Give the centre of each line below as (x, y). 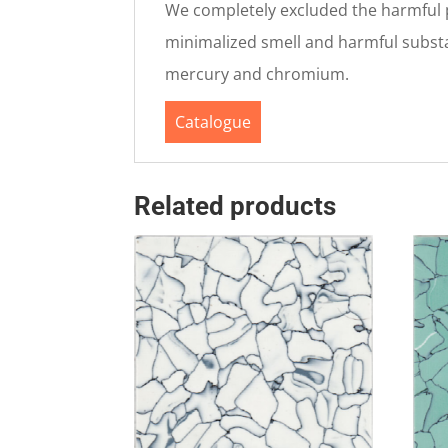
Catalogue (213, 122)
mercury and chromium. (257, 74)
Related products (235, 205)
